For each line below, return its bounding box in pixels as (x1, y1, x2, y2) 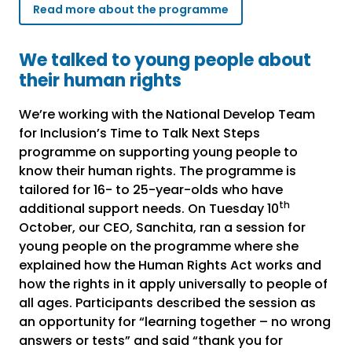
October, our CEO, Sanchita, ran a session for (19, 218, 306, 237)
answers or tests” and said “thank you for (19, 332, 283, 350)
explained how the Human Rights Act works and (19, 256, 321, 275)
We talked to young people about (19, 48, 311, 73)
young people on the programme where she (19, 237, 299, 256)
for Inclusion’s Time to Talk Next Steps (19, 124, 260, 143)
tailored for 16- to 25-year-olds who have (19, 181, 283, 200)
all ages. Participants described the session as (19, 294, 316, 313)
